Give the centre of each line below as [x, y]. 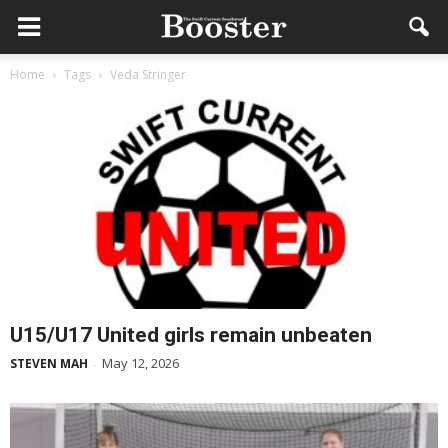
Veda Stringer [148, 74]
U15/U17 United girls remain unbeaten [191, 335]
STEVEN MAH [49, 364]
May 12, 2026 [140, 363]
